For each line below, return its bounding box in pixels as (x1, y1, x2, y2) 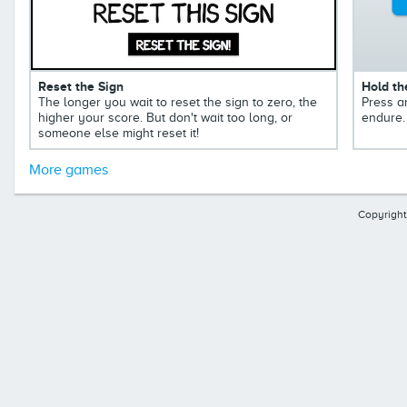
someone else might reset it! (38, 125, 199, 140)
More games (29, 161, 108, 178)
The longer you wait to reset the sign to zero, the (38, 94, 317, 109)
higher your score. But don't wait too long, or (38, 110, 293, 124)
